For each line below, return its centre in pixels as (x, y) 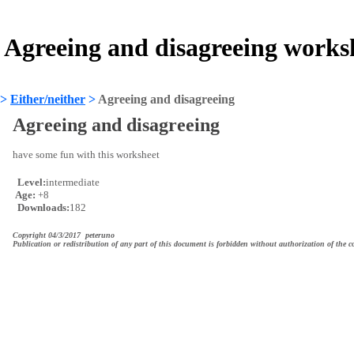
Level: (30, 182)
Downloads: (42, 207)
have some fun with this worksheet (86, 154)
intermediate (73, 182)
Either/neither (48, 99)
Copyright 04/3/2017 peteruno (64, 235)
